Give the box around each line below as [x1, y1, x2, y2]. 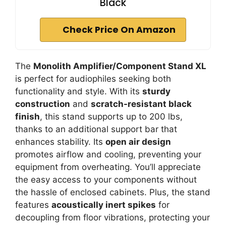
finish [15, 111, 40, 122]
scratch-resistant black [91, 98, 192, 109]
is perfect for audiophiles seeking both [15, 73, 171, 84]
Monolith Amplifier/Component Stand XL [33, 61, 206, 71]
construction [15, 98, 70, 109]
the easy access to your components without [15, 174, 197, 185]
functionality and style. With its [15, 86, 142, 96]
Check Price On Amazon [63, 23, 176, 36]
